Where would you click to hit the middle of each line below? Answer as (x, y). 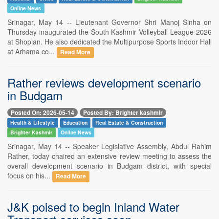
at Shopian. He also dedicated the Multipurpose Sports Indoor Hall (109, 41)
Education (75, 123)
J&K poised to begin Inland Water (93, 207)
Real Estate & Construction (129, 123)
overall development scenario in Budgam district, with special (109, 166)
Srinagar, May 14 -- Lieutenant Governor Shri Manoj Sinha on (109, 22)
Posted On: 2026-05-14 (43, 113)
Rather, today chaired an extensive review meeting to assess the (109, 156)
